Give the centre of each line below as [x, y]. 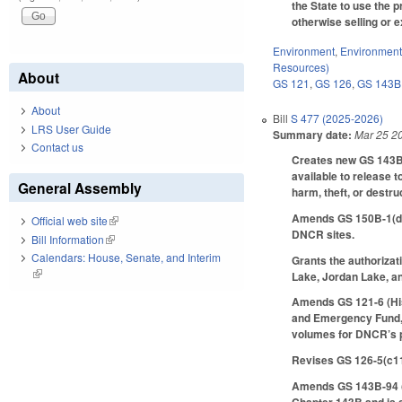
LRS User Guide [71, 128]
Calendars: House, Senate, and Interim [126, 258]
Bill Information [68, 239]
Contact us [57, 147]
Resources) [301, 67]
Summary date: [313, 135]
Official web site [70, 221]
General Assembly [80, 188]
